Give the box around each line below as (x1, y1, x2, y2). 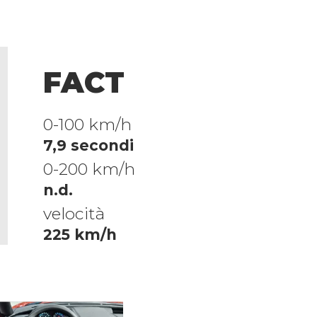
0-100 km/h (42, 115, 132, 135)
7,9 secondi (42, 137, 134, 155)
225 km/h (42, 226, 117, 244)
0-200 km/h (42, 159, 135, 180)
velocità (42, 204, 105, 224)
